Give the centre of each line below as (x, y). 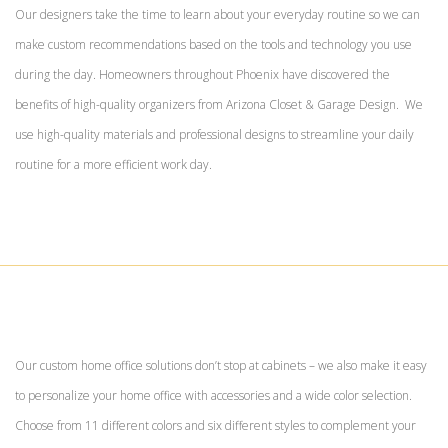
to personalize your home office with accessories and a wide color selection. (213, 395)
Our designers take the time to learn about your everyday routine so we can (217, 14)
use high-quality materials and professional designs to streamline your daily (214, 134)
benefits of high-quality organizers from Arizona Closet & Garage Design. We (219, 104)
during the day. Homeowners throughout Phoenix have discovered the (202, 74)
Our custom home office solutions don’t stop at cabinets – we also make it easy (221, 365)
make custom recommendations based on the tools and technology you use (213, 44)
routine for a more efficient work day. (113, 164)
